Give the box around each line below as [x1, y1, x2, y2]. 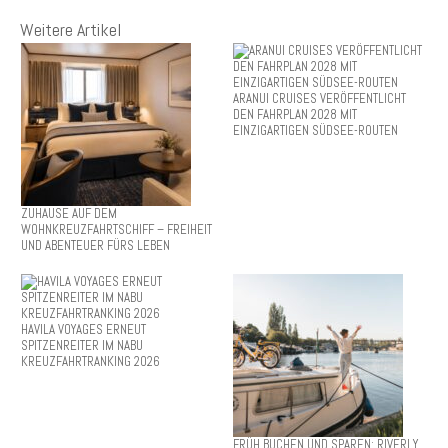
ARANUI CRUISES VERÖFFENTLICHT [232, 90, 406, 108]
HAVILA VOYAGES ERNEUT [20, 321, 146, 339]
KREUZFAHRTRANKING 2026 [20, 353, 160, 371]
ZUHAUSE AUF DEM [20, 205, 117, 223]
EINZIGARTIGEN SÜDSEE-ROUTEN [232, 122, 398, 140]
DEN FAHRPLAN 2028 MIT [232, 106, 357, 124]
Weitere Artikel [20, 18, 121, 42]
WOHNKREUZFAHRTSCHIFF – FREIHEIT [20, 221, 212, 239]
